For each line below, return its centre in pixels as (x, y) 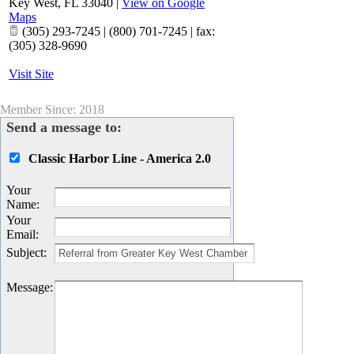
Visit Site (31, 74)
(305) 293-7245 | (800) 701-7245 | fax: (117, 32)
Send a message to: (64, 128)
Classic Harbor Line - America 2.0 (120, 159)
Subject (25, 253)
